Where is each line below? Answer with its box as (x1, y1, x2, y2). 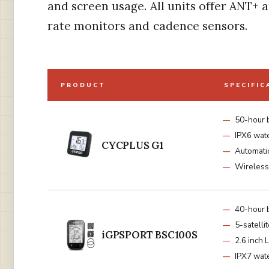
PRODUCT (61, 81, 106, 90)
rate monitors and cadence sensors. (47, 19, 247, 34)
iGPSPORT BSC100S (101, 228, 198, 242)
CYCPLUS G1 (101, 139, 163, 153)
